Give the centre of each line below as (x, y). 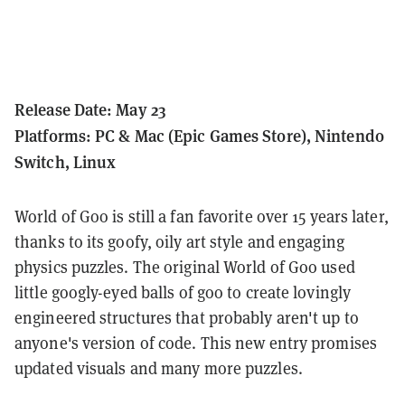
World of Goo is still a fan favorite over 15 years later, (202, 217)
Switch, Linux (66, 162)
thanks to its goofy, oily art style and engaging (179, 242)
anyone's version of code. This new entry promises (196, 344)
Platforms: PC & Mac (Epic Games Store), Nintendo (199, 136)
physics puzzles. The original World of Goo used (185, 268)
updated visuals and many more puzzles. (159, 369)
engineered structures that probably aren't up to (187, 318)
